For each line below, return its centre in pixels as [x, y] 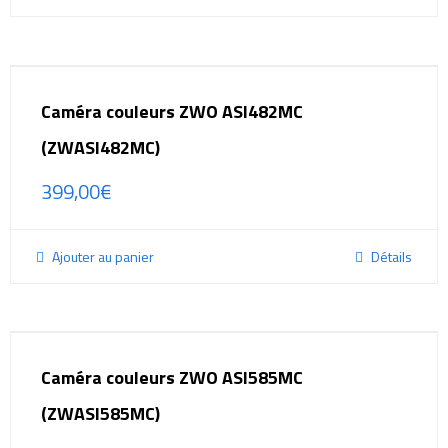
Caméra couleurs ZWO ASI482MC [172, 111]
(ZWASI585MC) [100, 414]
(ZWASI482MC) [100, 147]
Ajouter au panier [101, 256]
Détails [390, 256]
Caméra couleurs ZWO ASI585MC [172, 378]
